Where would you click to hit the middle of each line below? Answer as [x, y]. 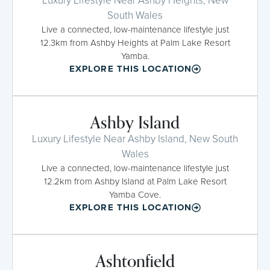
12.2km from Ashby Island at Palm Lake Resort [135, 181]
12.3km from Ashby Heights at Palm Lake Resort [135, 42]
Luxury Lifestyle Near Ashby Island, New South [135, 139]
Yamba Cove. [135, 194]
